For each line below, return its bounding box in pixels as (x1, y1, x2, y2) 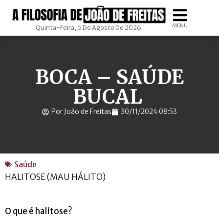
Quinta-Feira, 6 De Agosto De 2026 (36, 23, 142, 32)
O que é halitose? (5, 206, 72, 217)
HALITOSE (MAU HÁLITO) (5, 172, 106, 182)
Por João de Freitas (51, 107, 111, 116)
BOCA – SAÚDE (35, 65, 184, 89)
